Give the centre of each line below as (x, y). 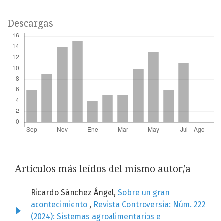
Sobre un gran (144, 193)
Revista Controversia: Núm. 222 (149, 205)
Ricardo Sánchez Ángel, (74, 193)
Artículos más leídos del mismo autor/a (103, 169)
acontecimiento (60, 205)
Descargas (30, 24)
